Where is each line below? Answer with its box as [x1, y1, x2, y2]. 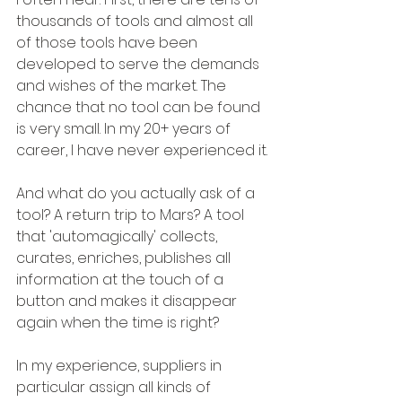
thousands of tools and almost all [16, 11, 257, 32]
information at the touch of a [16, 269, 227, 291]
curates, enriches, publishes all [16, 248, 234, 269]
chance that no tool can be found [16, 97, 264, 118]
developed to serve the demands [16, 54, 263, 75]
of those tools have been [16, 32, 201, 54]
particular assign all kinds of [16, 377, 214, 398]
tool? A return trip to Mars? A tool [16, 205, 248, 226]
